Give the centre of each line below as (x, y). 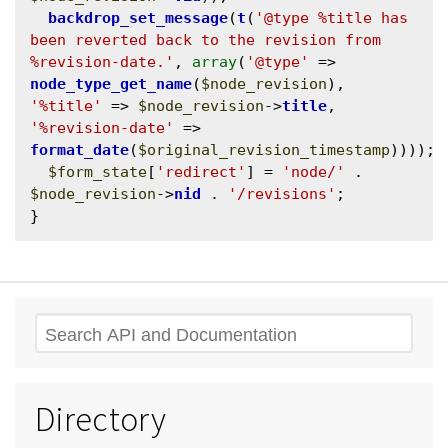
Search (66, 334)
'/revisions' (282, 193)
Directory (101, 418)
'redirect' (201, 171)
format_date (79, 149)
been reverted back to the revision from (205, 39)
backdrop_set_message (138, 17)
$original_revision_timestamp (264, 149)
